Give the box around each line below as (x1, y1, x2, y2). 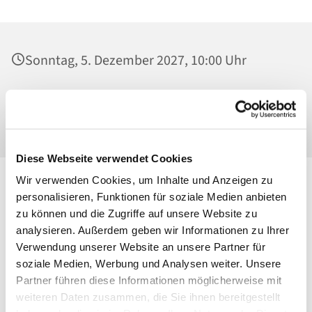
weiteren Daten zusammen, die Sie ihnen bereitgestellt (16, 290, 281, 303)
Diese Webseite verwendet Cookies (16, 152, 192, 164)
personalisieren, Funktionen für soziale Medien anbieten (16, 190, 287, 203)
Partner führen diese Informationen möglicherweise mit (16, 274, 282, 286)
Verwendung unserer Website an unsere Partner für (16, 240, 265, 253)
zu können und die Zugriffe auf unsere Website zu (16, 207, 257, 219)
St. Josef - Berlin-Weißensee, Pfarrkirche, (25, 88, 263, 109)
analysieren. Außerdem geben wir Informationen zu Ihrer (16, 224, 289, 236)
